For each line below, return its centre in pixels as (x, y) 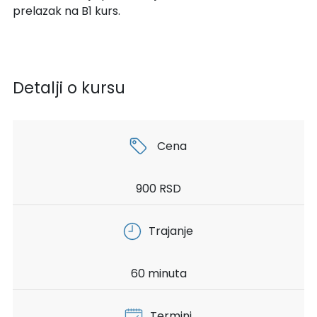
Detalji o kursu (69, 88)
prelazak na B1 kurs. (66, 11)
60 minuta (158, 274)
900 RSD (158, 189)
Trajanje (171, 231)
